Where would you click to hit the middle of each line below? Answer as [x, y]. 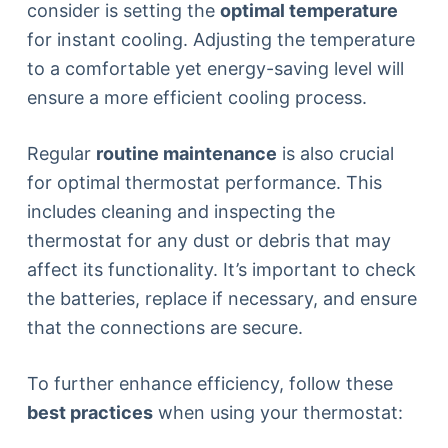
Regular [61, 153]
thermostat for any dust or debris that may [208, 240]
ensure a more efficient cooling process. [196, 97]
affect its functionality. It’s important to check [221, 269]
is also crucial [335, 153]
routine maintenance [186, 153]
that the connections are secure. [164, 327]
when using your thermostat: [277, 412]
